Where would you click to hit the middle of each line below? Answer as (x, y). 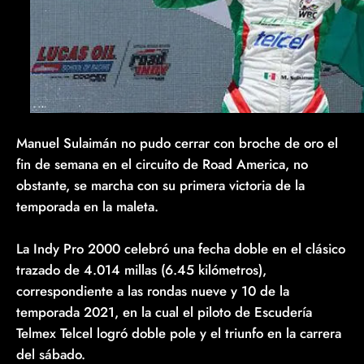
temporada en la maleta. (89, 206)
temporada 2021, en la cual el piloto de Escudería (164, 312)
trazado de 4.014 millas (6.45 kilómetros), (141, 269)
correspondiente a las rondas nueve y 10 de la (153, 290)
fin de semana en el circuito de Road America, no (162, 164)
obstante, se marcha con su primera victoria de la (160, 185)
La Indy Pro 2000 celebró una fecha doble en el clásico (181, 248)
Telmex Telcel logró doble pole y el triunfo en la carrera (179, 333)
